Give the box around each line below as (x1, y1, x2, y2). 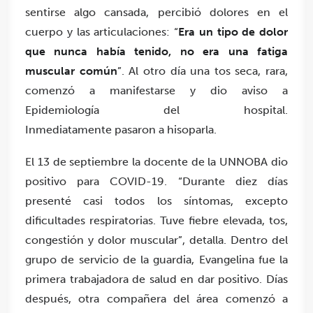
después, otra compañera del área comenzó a (25, 291, 288, 305)
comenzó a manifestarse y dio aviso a (25, 83, 288, 97)
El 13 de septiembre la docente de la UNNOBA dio (25, 154, 288, 168)
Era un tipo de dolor (178, 24, 288, 38)
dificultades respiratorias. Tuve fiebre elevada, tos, (25, 213, 288, 227)
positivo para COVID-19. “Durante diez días (25, 174, 288, 188)
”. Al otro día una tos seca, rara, (117, 64, 288, 78)
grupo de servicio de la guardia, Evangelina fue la (25, 252, 288, 266)
